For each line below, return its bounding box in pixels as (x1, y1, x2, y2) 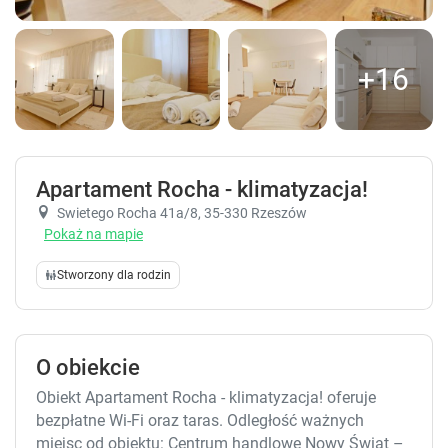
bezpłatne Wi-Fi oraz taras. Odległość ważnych (36, 410, 364, 430)
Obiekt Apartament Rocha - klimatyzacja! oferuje (36, 387, 376, 407)
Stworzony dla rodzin (57, 267, 171, 282)
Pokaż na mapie (44, 225, 143, 242)
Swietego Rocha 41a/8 (57, 204, 198, 221)
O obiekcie (36, 354, 140, 380)
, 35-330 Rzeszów (198, 204, 307, 221)
